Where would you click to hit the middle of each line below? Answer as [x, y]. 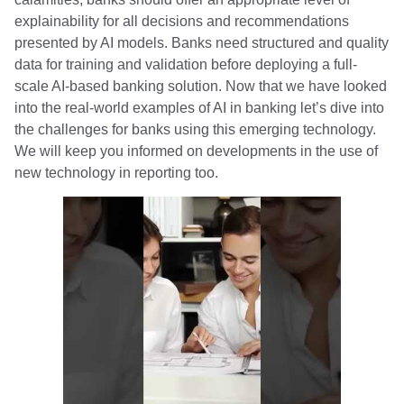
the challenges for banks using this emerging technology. [195, 129]
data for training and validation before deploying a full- [186, 64]
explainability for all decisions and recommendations [182, 21]
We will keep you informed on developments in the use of [196, 151]
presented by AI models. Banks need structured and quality [202, 42]
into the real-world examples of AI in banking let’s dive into [199, 107]
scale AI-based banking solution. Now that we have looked [201, 86]
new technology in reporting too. [116, 172]
